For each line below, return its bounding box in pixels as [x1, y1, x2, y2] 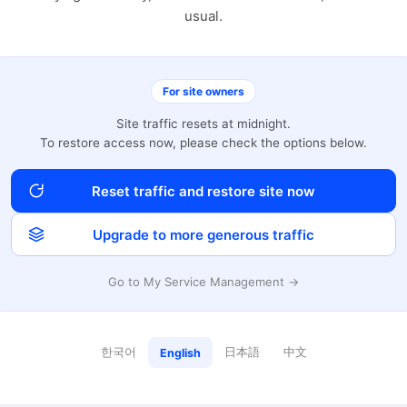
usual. [184, 7, 223, 25]
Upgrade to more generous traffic [93, 225, 314, 243]
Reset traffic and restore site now [92, 182, 315, 200]
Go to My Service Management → [108, 274, 299, 289]
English [159, 345, 201, 360]
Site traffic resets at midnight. [116, 116, 291, 131]
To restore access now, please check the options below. [40, 135, 367, 150]
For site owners [163, 84, 244, 98]
